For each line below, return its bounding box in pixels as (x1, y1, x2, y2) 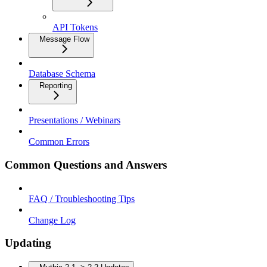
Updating (5, 237, 51, 250)
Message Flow (39, 35, 89, 44)
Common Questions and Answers (5, 158, 167, 171)
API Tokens (52, 22, 98, 33)
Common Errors (29, 136, 89, 147)
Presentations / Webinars (29, 115, 120, 126)
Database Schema (29, 69, 95, 79)
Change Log (29, 215, 76, 225)
